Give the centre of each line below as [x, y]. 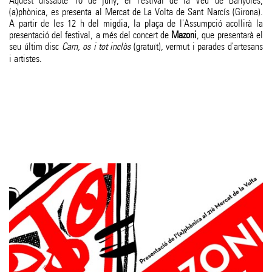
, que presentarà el [230, 35]
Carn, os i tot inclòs [96, 47]
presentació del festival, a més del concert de [90, 35]
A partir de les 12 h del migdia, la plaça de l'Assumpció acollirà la [136, 24]
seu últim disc [36, 47]
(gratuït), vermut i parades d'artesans [197, 47]
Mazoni [184, 35]
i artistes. [26, 59]
